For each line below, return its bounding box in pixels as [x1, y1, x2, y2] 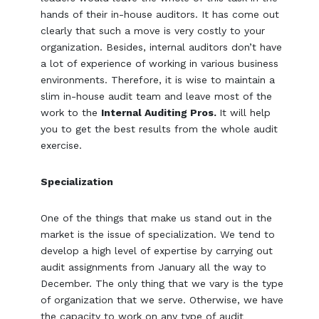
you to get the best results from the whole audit [41, 122, 278, 135]
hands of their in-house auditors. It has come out [41, 8, 280, 20]
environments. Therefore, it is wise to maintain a [41, 73, 276, 85]
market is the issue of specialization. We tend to [41, 228, 276, 240]
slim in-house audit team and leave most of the [41, 90, 273, 102]
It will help [219, 106, 271, 118]
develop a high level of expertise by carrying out [41, 244, 273, 256]
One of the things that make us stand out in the [41, 211, 273, 224]
